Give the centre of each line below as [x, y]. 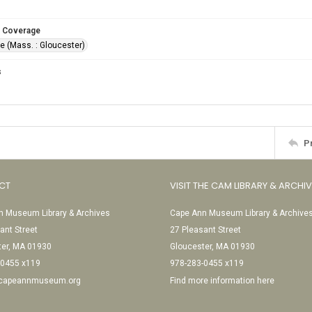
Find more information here [222, 281]
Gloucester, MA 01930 [212, 247]
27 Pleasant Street [205, 230]
